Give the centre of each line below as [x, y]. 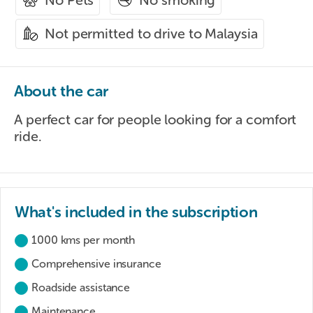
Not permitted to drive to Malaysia [151, 34]
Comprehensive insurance [96, 263]
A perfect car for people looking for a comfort [155, 119]
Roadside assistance [81, 287]
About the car [61, 91]
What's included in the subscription [136, 212]
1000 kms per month [83, 240]
